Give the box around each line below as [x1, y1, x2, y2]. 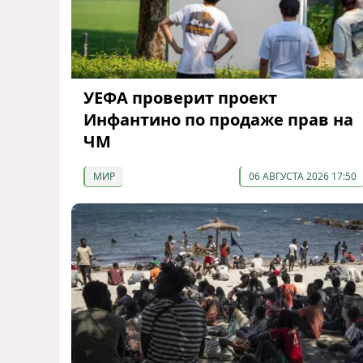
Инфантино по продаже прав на [83, 109, 353, 131]
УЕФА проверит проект [83, 87, 277, 109]
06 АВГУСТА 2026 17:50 [248, 169, 357, 184]
